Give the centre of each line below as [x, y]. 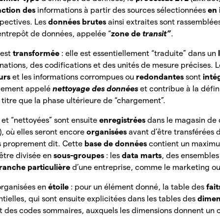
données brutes [78, 22]
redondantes [161, 77]
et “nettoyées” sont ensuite [51, 120]
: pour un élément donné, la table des [139, 187]
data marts [142, 156]
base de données [117, 144]
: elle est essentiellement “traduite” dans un [140, 54]
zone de [127, 34]
